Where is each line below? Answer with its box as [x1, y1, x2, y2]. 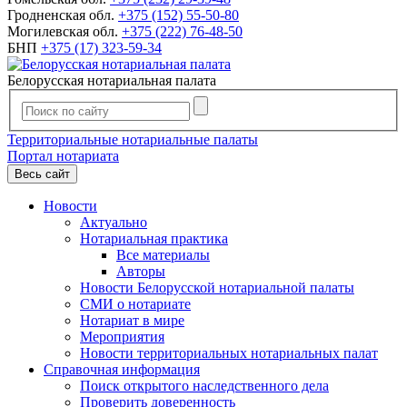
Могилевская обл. [7, 24, 122, 40]
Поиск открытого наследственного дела [80, 377, 329, 393]
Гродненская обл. [7, 7, 118, 24]
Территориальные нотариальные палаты [7, 131, 258, 147]
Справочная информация [44, 361, 200, 377]
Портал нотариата [7, 147, 119, 164]
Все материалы [116, 246, 210, 263]
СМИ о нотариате [80, 295, 191, 312]
